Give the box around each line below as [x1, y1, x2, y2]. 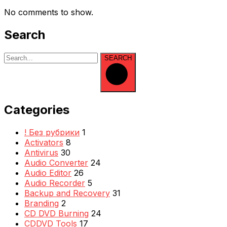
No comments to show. [4, 7, 93, 18]
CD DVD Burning [24, 208, 89, 218]
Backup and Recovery [24, 187, 110, 198]
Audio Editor [24, 167, 71, 178]
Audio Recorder [24, 177, 85, 188]
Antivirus [24, 147, 58, 158]
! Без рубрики [24, 127, 80, 137]
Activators [24, 137, 63, 147]
